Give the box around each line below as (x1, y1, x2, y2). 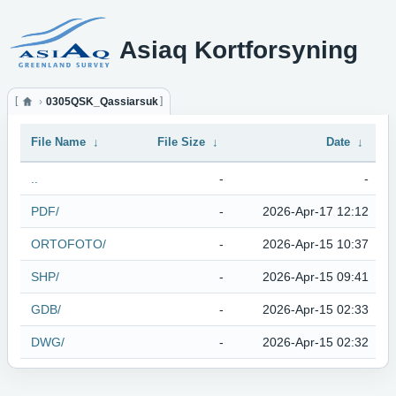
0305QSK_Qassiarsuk (46, 95, 158, 108)
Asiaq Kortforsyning (119, 35, 359, 64)
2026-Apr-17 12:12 (263, 204, 369, 218)
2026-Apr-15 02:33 (263, 302, 369, 316)
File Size (157, 135, 205, 148)
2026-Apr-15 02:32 (263, 335, 369, 349)
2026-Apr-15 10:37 (263, 237, 369, 251)
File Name (31, 135, 86, 148)
